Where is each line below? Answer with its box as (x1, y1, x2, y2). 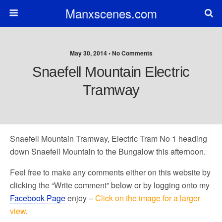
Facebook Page (10, 192, 65, 204)
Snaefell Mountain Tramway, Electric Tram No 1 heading (10, 133, 207, 144)
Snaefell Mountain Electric (32, 64, 190, 80)
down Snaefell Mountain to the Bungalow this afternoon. (10, 146, 206, 157)
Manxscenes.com (65, 4, 157, 22)
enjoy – (65, 192, 95, 204)
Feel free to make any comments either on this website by (10, 166, 211, 178)
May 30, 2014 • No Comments (69, 49, 153, 57)
